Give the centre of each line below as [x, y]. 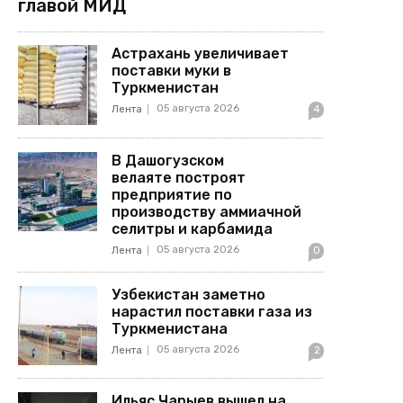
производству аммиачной [207, 211]
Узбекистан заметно [189, 294]
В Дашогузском [168, 160]
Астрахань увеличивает [201, 54]
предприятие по [172, 194]
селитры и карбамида [193, 228]
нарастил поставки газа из [212, 311]
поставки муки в [172, 71]
